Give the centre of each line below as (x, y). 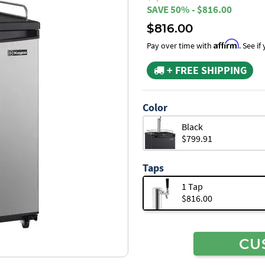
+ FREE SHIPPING (205, 70)
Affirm (226, 43)
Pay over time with (180, 45)
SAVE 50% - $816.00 (189, 9)
